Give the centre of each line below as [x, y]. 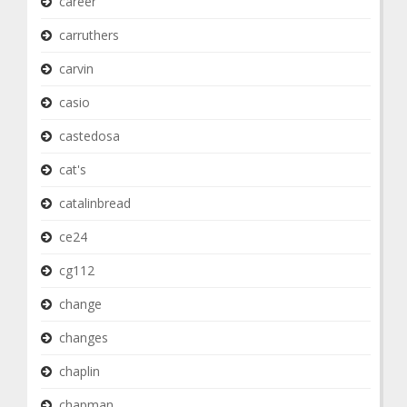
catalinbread [95, 203]
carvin [76, 69]
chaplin [79, 371]
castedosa [89, 136]
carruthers [89, 35]
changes [84, 338]
